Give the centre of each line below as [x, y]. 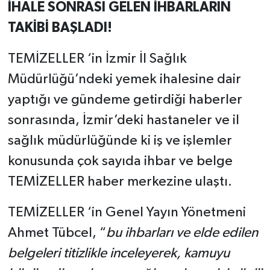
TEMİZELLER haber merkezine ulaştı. [120, 182]
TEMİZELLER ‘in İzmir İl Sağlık [97, 59]
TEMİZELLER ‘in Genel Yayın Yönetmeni [127, 213]
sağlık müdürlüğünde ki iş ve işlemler [120, 141]
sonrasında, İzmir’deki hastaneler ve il [123, 121]
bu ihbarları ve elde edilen [182, 233]
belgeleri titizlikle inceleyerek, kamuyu [118, 254]
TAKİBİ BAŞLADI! [60, 28]
